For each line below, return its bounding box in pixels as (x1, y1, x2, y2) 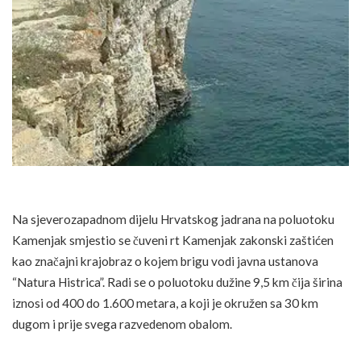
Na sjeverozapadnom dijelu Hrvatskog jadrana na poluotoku (12, 212, 334, 227)
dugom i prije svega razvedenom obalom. (12, 317, 232, 332)
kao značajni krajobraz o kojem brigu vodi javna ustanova (12, 254, 318, 269)
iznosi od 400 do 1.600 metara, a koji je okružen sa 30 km (12, 296, 318, 311)
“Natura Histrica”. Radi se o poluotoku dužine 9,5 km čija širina (12, 275, 342, 290)
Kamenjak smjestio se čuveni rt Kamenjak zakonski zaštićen (12, 233, 334, 248)
